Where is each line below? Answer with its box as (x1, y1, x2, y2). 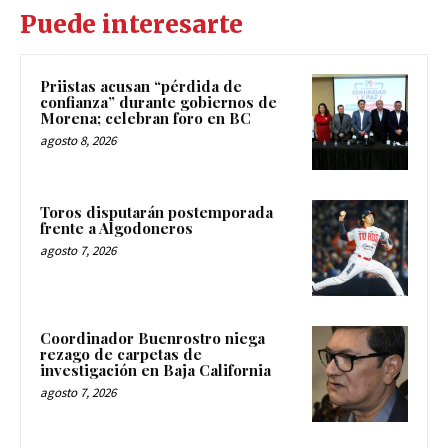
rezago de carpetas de (40, 343, 202, 364)
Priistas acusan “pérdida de (40, 76, 242, 97)
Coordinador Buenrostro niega (40, 327, 265, 348)
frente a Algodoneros (40, 218, 193, 239)
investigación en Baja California (40, 359, 271, 380)
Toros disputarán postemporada (40, 202, 273, 223)
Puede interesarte (20, 9, 243, 41)
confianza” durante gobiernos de (40, 92, 277, 113)
